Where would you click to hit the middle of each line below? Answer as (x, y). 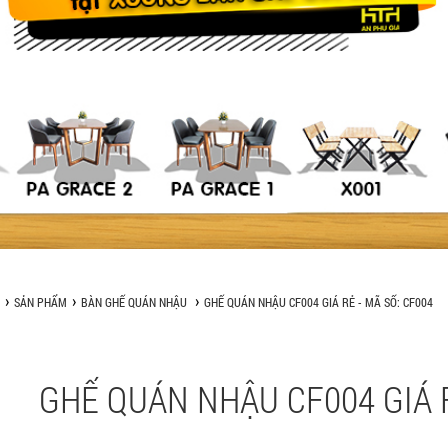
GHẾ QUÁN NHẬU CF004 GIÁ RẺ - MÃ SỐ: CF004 (318, 302)
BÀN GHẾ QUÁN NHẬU (133, 302)
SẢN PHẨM (40, 302)
